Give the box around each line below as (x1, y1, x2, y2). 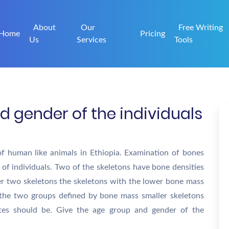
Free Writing (178, 24, 223, 32)
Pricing (140, 30, 166, 38)
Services (77, 36, 107, 44)
